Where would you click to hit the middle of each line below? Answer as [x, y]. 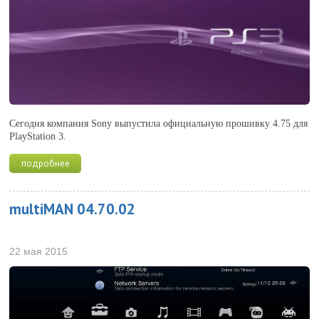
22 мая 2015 [39, 251]
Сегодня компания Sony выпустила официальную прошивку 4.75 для [159, 123]
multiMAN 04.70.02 [73, 209]
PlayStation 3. [38, 136]
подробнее [45, 163]
